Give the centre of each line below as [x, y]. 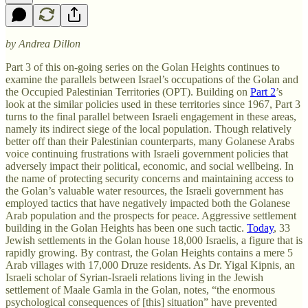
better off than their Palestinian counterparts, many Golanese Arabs [150, 141]
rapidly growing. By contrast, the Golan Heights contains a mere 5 [149, 252]
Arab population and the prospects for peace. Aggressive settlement [151, 215]
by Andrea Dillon [43, 43]
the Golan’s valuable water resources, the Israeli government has [144, 190]
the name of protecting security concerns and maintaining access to [150, 178]
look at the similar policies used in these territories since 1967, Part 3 [153, 104]
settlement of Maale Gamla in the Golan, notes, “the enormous [140, 289]
